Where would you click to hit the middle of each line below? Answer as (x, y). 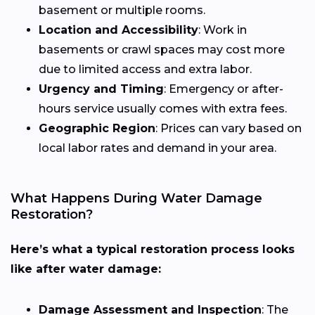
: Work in (223, 30)
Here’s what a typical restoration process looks (153, 249)
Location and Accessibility (118, 30)
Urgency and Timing (101, 89)
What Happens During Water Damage (136, 198)
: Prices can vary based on (229, 128)
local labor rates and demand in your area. (157, 148)
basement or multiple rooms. (122, 10)
